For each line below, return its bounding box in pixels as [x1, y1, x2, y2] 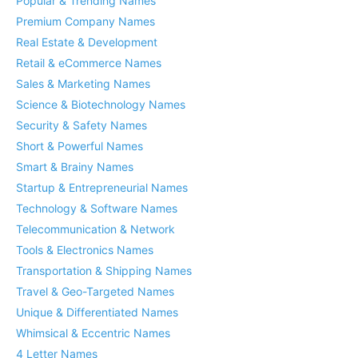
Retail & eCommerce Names [16, 56, 161, 70]
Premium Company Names [16, 14, 155, 28]
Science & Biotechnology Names [16, 97, 185, 111]
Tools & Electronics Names [16, 243, 153, 257]
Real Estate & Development [16, 35, 157, 49]
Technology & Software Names [16, 201, 177, 215]
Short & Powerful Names [16, 139, 143, 153]
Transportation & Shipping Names [16, 264, 192, 277]
